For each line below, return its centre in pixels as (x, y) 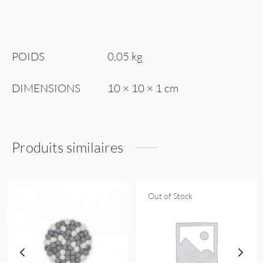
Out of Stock (170, 195)
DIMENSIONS (46, 88)
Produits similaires (68, 148)
